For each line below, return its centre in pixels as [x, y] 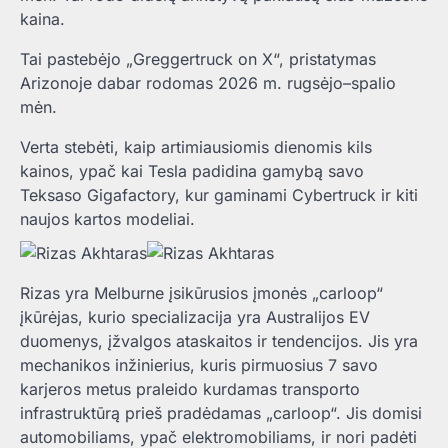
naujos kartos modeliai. [107, 218]
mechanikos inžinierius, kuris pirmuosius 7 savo [199, 364]
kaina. [42, 18]
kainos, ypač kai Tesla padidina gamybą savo [192, 170]
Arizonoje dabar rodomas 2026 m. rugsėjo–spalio [208, 82]
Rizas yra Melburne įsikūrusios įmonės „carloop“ [201, 292]
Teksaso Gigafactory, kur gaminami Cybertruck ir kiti [219, 194]
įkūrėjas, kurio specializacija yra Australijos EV [195, 316]
